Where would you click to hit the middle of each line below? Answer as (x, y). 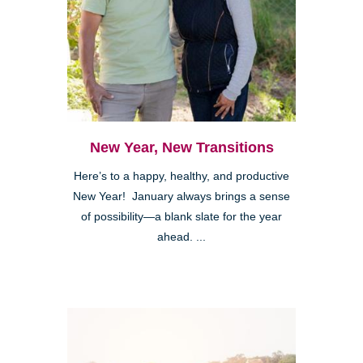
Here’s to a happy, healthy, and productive (181, 177)
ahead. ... (181, 237)
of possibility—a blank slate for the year (181, 217)
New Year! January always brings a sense (181, 197)
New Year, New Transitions (181, 148)
